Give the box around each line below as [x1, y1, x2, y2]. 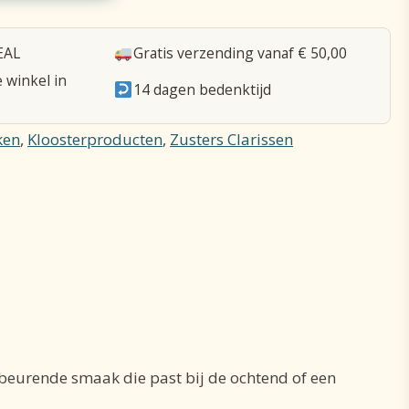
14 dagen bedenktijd [132, 79, 271, 100]
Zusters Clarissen [170, 129, 294, 151]
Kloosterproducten [27, 129, 163, 151]
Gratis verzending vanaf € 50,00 [132, 42, 347, 63]
